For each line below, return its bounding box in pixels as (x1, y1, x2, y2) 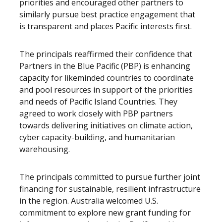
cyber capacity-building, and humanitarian (19, 132, 175, 143)
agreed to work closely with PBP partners (19, 108, 173, 119)
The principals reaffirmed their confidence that (19, 49, 192, 59)
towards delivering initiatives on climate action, (19, 120, 193, 131)
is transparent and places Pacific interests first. (19, 21, 192, 32)
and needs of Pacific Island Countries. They (19, 96, 177, 107)
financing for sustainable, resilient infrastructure (19, 183, 201, 194)
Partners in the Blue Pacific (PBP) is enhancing (19, 60, 190, 71)
